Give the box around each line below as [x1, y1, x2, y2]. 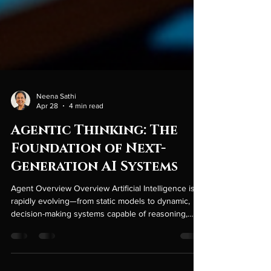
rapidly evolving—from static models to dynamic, [11, 244, 190, 255]
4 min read [69, 151, 103, 160]
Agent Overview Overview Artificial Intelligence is [11, 232, 195, 242]
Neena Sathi [36, 140, 76, 149]
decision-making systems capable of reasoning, [11, 257, 188, 267]
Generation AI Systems [11, 206, 178, 224]
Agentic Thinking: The [11, 170, 178, 188]
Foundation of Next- [11, 188, 166, 206]
